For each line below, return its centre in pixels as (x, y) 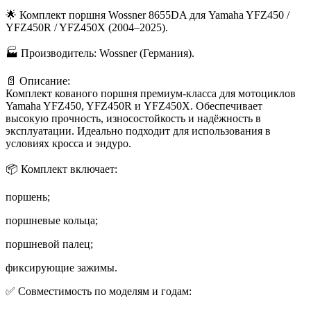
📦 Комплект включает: (61, 169)
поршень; (28, 196)
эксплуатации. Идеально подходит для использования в (138, 131)
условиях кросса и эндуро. (68, 143)
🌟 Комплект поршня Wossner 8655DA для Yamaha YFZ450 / (148, 15)
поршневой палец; (49, 244)
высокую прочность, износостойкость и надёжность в (133, 118)
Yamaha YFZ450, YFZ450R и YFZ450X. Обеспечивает (134, 106)
